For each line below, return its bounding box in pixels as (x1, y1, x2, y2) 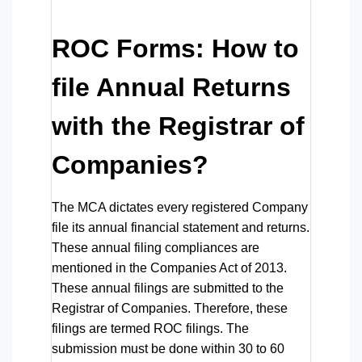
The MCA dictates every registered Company (52, 200, 308, 214)
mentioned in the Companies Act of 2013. (52, 260, 287, 275)
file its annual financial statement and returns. (52, 220, 309, 234)
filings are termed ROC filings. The (52, 321, 249, 335)
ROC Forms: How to (52, 33, 299, 63)
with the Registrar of (52, 111, 305, 141)
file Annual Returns (52, 72, 291, 102)
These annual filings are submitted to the (52, 280, 284, 295)
